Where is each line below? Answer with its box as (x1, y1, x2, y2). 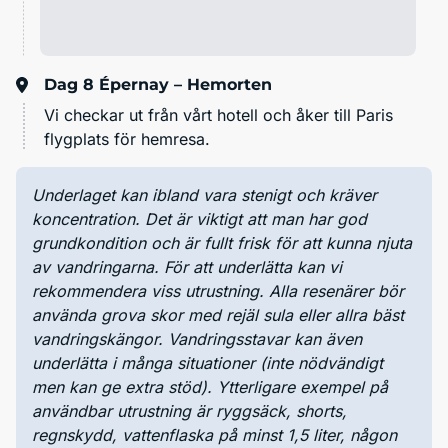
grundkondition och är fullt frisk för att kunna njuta (32, 233, 412, 254)
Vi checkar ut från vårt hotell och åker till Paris (44, 105, 393, 126)
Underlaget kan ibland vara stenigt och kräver (32, 185, 377, 206)
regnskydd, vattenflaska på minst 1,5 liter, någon (32, 425, 397, 446)
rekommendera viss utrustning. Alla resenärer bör (32, 281, 404, 302)
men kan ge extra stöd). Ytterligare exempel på (32, 377, 388, 398)
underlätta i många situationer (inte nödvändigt (32, 353, 383, 374)
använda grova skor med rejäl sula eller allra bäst (32, 305, 404, 326)
